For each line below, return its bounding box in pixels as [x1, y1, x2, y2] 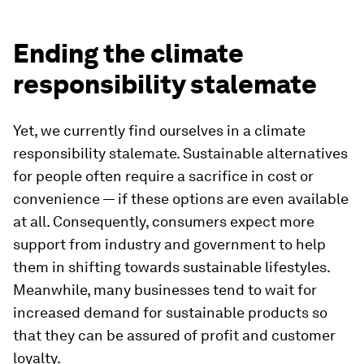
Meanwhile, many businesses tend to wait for [13, 281, 317, 298]
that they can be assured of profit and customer [13, 327, 336, 344]
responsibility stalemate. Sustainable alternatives [13, 145, 348, 162]
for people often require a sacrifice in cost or [13, 167, 314, 184]
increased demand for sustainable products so [13, 304, 327, 321]
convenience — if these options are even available [13, 190, 349, 207]
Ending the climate [13, 37, 244, 69]
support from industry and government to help [13, 236, 326, 253]
